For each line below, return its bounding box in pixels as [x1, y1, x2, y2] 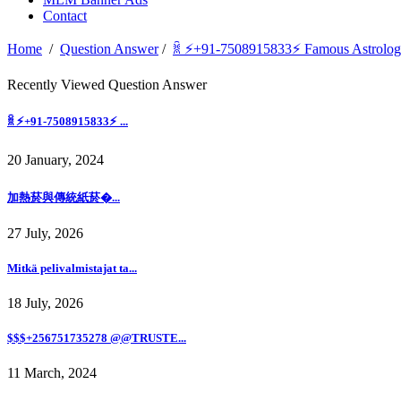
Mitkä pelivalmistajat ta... [7, 260, 137, 275]
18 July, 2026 [7, 295, 83, 311]
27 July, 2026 [7, 225, 83, 241]
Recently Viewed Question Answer [7, 77, 207, 93]
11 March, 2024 [7, 365, 97, 381]
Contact [43, 8, 87, 24]
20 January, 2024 [7, 152, 104, 168]
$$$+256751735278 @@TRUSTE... [7, 331, 186, 346]
